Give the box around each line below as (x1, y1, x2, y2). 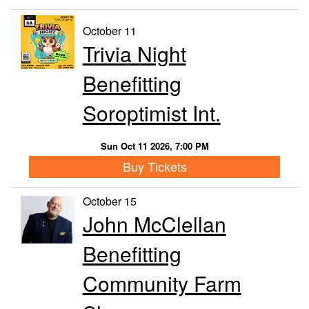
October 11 (82, 22, 137, 39)
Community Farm (82, 268, 241, 298)
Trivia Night (82, 38, 186, 68)
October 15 (82, 192, 137, 209)
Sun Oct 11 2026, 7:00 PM (100, 139, 209, 152)
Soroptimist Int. (82, 97, 221, 128)
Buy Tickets (122, 157, 187, 176)
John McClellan (82, 208, 226, 239)
